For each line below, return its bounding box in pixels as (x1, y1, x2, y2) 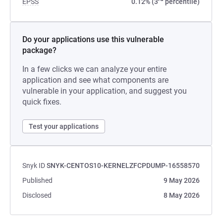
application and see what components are (22, 75, 168, 85)
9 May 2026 (164, 176, 200, 184)
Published (22, 176, 53, 184)
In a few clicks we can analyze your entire (22, 64, 166, 74)
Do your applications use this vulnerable (22, 35, 164, 44)
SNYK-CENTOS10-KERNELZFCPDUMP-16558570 (47, 162, 200, 169)
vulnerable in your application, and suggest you (22, 86, 187, 96)
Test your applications (29, 122, 99, 130)
